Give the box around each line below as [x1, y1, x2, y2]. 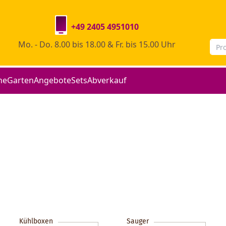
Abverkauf [87, 74, 127, 86]
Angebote [34, 74, 71, 86]
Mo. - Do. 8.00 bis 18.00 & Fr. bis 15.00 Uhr [18, 38, 176, 50]
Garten [7, 74, 34, 86]
